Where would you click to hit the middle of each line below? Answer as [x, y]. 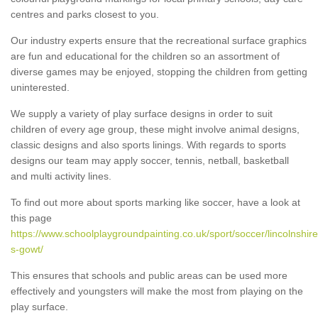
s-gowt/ [27, 249]
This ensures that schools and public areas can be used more [149, 275]
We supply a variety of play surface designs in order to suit [142, 113]
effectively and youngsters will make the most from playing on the [157, 291]
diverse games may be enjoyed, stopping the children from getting [159, 71]
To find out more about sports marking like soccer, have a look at [155, 202]
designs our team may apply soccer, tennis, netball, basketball [150, 160]
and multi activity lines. [61, 176]
